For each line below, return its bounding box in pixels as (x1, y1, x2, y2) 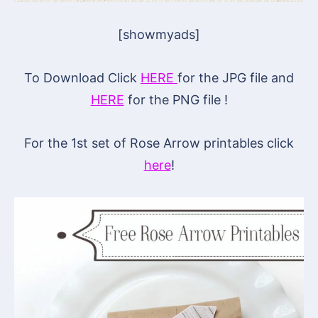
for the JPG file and (177, 70, 294, 85)
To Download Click (24, 70, 141, 85)
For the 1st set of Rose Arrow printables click (24, 135, 294, 150)
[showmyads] (118, 26, 200, 42)
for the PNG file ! (124, 92, 228, 107)
